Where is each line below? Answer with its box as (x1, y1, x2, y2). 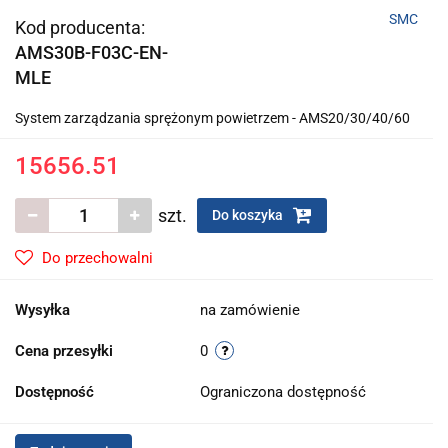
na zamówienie (200, 301, 300, 319)
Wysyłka (15, 301, 70, 319)
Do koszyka (212, 207, 286, 223)
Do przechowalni (42, 249, 153, 267)
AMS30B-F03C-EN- (15, 42, 168, 63)
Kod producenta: (15, 17, 145, 38)
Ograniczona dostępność (200, 383, 370, 401)
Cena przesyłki (15, 342, 113, 360)
